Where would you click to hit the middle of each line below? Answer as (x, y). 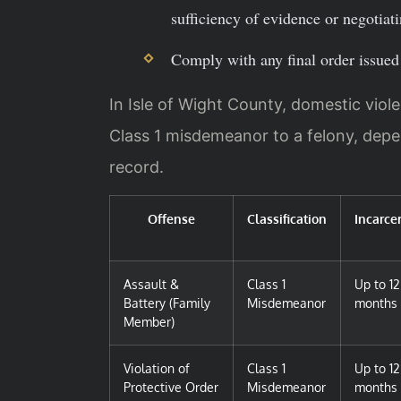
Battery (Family (167, 303)
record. (137, 166)
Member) (149, 322)
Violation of (157, 368)
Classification (287, 219)
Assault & (151, 284)
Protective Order (171, 387)
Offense (171, 219)
